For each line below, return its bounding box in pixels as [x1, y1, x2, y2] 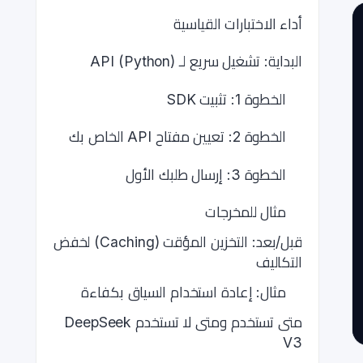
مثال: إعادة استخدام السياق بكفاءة [81, 284, 286, 301]
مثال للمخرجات [205, 203, 286, 220]
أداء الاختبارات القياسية [173, 15, 302, 32]
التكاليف [255, 254, 302, 271]
